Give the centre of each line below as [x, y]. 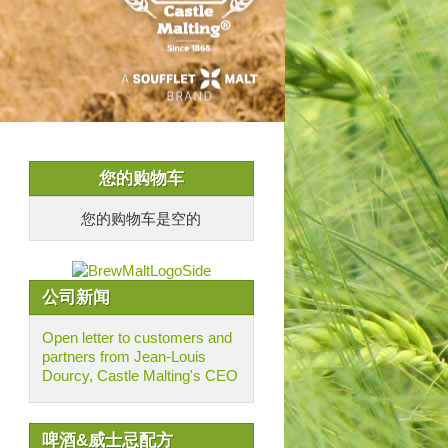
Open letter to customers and [136, 337]
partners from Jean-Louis [123, 356]
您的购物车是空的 [141, 218]
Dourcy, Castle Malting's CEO [139, 375]
